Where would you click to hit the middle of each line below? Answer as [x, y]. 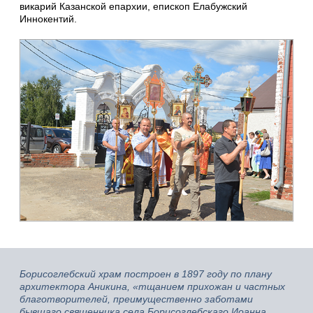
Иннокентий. [48, 19]
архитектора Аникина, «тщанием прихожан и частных [152, 286]
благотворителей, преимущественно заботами [136, 299]
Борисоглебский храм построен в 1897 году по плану [146, 274]
